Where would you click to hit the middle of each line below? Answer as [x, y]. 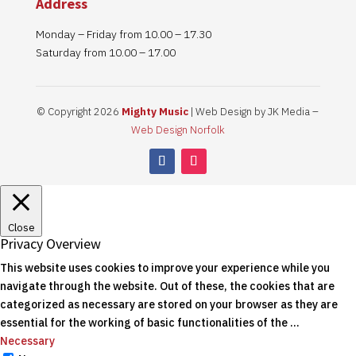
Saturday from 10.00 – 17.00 [105, 52]
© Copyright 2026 [79, 111]
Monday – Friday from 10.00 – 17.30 [123, 34]
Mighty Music [155, 111]
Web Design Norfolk [178, 129]
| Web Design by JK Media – [253, 111]
